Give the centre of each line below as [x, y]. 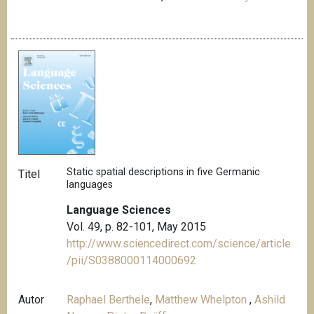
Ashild [270, 299]
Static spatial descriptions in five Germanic [164, 172]
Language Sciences [119, 210]
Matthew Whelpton [203, 299]
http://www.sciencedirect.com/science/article [179, 243]
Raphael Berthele [109, 299]
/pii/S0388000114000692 [132, 260]
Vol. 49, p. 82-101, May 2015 [137, 226]
